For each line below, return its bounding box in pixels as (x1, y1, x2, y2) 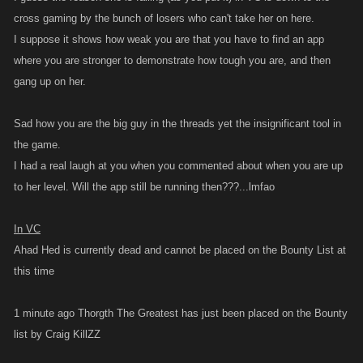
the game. (14, 139, 61, 151)
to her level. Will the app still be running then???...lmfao (14, 181, 275, 193)
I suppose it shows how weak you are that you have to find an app (14, 33, 324, 45)
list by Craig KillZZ (14, 328, 100, 340)
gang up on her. (14, 75, 86, 88)
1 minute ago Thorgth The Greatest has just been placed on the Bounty (14, 307, 348, 319)
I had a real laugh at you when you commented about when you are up (14, 160, 343, 172)
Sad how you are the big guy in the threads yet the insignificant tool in (14, 117, 341, 130)
